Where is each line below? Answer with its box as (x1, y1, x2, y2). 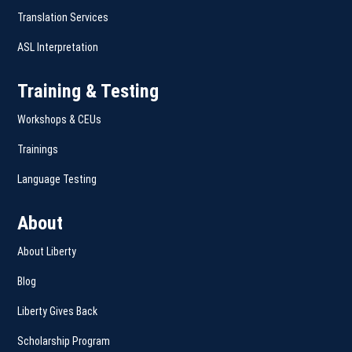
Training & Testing (17, 79, 159, 102)
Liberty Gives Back (17, 304, 98, 317)
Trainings (17, 142, 59, 156)
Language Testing (17, 172, 97, 185)
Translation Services (17, 10, 109, 24)
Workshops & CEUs (17, 112, 102, 126)
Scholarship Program (17, 334, 111, 347)
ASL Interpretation (17, 40, 99, 53)
